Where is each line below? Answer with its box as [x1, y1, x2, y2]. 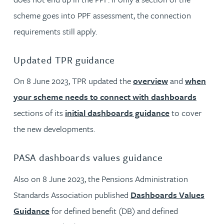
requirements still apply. [13, 24, 97, 37]
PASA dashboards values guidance [13, 150, 163, 164]
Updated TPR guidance [13, 52, 115, 66]
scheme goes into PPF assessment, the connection [13, 8, 191, 21]
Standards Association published [13, 188, 130, 201]
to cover [169, 106, 201, 119]
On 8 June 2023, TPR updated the [13, 74, 133, 87]
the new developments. [13, 122, 95, 135]
